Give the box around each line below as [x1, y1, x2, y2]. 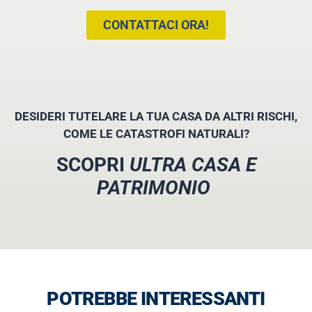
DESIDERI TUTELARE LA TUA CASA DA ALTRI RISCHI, [15, 109, 297, 124]
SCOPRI [56, 153, 130, 176]
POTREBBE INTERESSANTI [47, 288, 265, 311]
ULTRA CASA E [129, 153, 256, 176]
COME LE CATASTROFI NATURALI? [63, 127, 249, 141]
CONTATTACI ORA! [103, 17, 209, 32]
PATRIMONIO [97, 175, 215, 199]
